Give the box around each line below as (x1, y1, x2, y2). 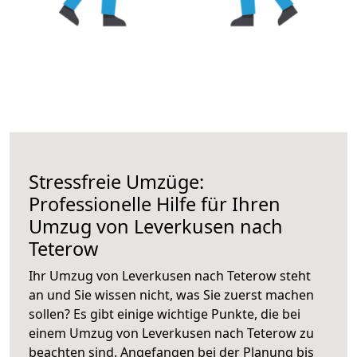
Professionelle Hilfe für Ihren (29, 190, 280, 217)
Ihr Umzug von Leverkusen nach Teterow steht (29, 266, 311, 284)
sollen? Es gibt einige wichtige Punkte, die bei (29, 304, 300, 323)
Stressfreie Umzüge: (29, 168, 204, 194)
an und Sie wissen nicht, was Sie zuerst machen (29, 285, 314, 304)
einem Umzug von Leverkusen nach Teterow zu (29, 324, 314, 342)
